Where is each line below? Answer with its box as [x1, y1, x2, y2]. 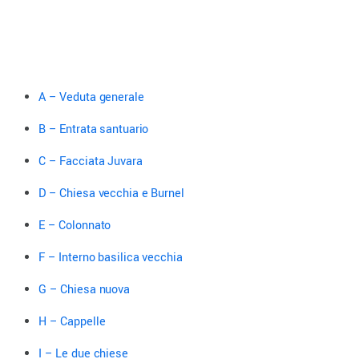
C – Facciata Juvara [38, 152, 143, 170]
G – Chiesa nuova [38, 280, 130, 298]
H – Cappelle [38, 313, 106, 330]
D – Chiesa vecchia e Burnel [38, 184, 184, 202]
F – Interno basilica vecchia [38, 248, 183, 266]
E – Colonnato [38, 216, 111, 234]
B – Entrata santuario [38, 120, 149, 138]
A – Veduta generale [38, 88, 144, 106]
